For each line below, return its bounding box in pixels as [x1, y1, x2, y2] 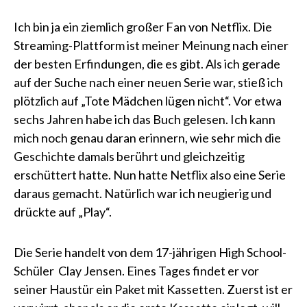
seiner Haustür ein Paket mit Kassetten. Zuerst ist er [14, 282, 293, 297]
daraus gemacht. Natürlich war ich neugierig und [14, 186, 271, 201]
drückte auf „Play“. [14, 204, 112, 219]
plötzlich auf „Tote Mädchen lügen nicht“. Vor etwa [14, 93, 282, 108]
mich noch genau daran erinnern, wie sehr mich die [14, 130, 281, 145]
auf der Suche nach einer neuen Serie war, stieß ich [14, 75, 283, 90]
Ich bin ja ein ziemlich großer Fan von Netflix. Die [14, 19, 272, 34]
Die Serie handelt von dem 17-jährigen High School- [14, 245, 286, 260]
